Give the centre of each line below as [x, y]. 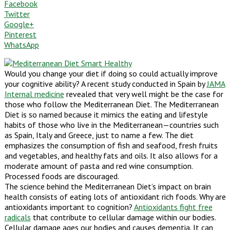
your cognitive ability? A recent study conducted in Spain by [106, 83]
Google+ [19, 24]
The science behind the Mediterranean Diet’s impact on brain [108, 186]
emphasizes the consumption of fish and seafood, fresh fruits [111, 145]
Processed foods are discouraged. [62, 176]
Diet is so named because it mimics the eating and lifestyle [106, 114]
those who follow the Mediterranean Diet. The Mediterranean [111, 104]
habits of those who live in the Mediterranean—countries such [111, 124]
